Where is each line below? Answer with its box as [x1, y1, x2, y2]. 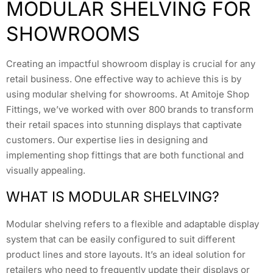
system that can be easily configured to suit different [6, 233, 235, 245]
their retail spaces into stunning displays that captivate [6, 119, 242, 131]
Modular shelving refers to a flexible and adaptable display [6, 218, 259, 230]
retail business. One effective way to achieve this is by [6, 73, 241, 85]
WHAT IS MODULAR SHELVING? [6, 188, 219, 205]
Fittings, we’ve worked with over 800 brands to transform [6, 104, 253, 116]
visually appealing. [6, 165, 85, 177]
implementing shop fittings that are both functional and [6, 149, 244, 161]
